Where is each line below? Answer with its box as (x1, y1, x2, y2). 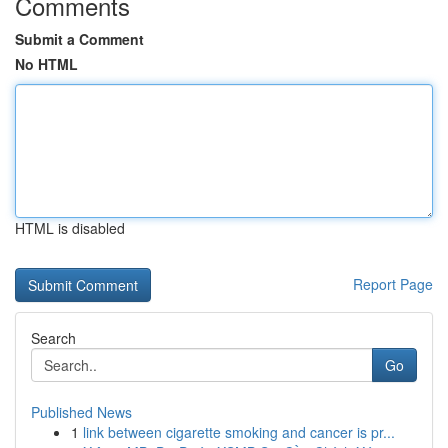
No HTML (15, 54, 78, 74)
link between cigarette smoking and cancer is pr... (83, 422, 395, 442)
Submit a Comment (15, 29, 144, 49)
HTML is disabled (15, 218, 125, 238)
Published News (31, 402, 132, 422)
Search (31, 328, 76, 348)
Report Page (353, 274, 433, 294)
